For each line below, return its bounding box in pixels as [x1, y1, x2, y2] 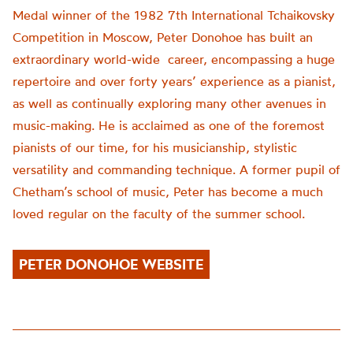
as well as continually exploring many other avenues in [13, 95, 326, 111]
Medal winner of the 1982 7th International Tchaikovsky [13, 7, 335, 23]
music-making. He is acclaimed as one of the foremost [13, 117, 325, 133]
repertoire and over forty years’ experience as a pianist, [13, 73, 336, 89]
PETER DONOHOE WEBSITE [19, 255, 203, 273]
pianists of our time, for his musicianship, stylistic [13, 139, 297, 155]
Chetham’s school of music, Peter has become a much [13, 184, 323, 199]
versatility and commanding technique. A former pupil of [13, 162, 340, 177]
